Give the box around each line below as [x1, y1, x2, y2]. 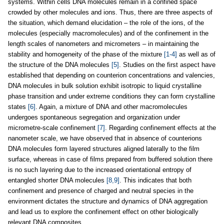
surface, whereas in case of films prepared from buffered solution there [8, 155, 212, 163]
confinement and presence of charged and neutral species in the [8, 187, 193, 194]
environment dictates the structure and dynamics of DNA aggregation [8, 197, 207, 205]
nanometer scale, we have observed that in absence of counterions [8, 134, 202, 142]
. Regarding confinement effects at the [105, 124, 216, 131]
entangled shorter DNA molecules [8, 176, 106, 184]
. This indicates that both [119, 176, 191, 184]
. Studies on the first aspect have [119, 61, 215, 68]
